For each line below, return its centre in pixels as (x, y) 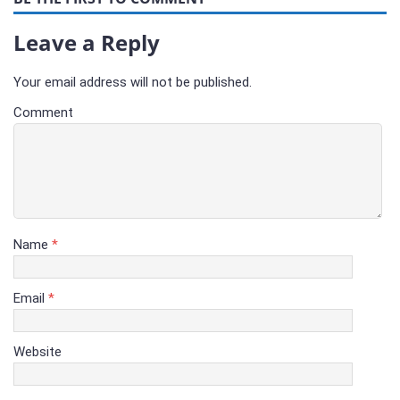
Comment (43, 112)
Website (37, 351)
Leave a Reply (87, 42)
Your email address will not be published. (133, 82)
